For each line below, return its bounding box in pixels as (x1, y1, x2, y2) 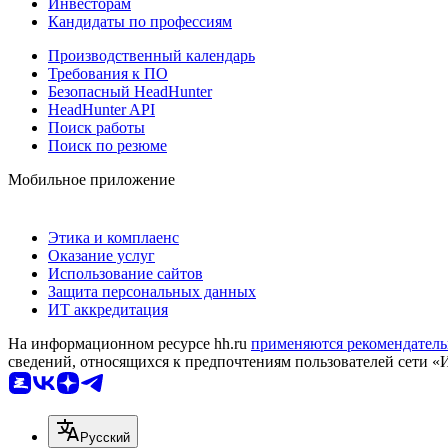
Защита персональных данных (48, 282, 256, 300)
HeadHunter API (48, 100, 155, 118)
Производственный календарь (48, 46, 255, 64)
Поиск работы (48, 118, 145, 136)
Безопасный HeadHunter (48, 82, 212, 100)
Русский (80, 429, 130, 445)
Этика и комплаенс (48, 228, 179, 246)
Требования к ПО (48, 64, 168, 82)
